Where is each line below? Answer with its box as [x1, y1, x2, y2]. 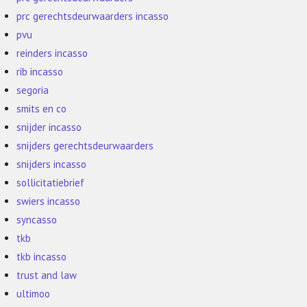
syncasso [16, 213, 58, 227]
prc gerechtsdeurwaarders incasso [16, 10, 169, 23]
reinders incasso [16, 47, 88, 60]
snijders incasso [16, 158, 87, 171]
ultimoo [16, 287, 51, 301]
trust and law [16, 269, 77, 282]
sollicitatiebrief [16, 176, 85, 190]
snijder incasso [16, 121, 82, 134]
